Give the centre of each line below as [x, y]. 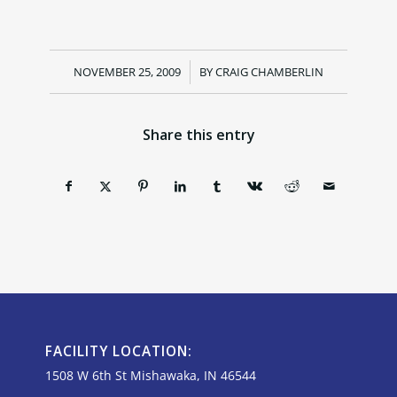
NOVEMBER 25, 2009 [127, 71]
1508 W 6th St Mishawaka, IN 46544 [150, 375]
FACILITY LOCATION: [118, 351]
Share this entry [198, 134]
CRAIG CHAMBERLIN [269, 71]
